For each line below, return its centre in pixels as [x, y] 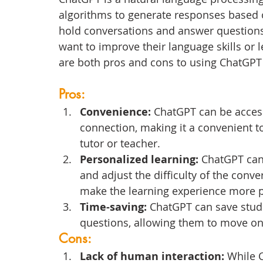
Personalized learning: [139, 160]
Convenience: [117, 112]
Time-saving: [115, 207]
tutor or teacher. [120, 144]
